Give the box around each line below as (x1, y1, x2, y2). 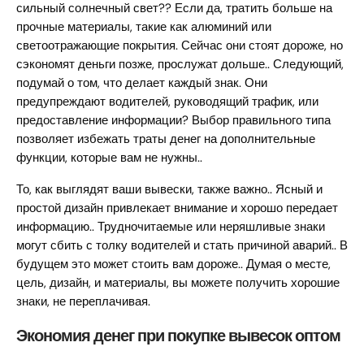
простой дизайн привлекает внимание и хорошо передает (16, 200, 338, 217)
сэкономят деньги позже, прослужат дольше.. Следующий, (16, 56, 344, 73)
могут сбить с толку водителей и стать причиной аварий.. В (16, 237, 348, 254)
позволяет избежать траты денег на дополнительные (16, 131, 315, 148)
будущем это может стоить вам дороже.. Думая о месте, (16, 256, 331, 273)
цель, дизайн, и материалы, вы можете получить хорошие (16, 275, 340, 292)
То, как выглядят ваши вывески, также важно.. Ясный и (16, 181, 323, 198)
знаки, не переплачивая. (16, 293, 150, 310)
